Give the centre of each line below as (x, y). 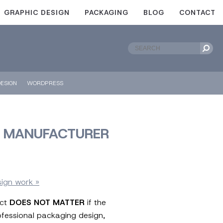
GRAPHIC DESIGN (37, 12)
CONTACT (197, 12)
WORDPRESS (45, 83)
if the (95, 202)
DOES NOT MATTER (47, 202)
